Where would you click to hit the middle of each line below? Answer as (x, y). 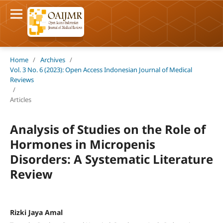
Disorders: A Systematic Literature (111, 159)
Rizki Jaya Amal (36, 212)
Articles (20, 99)
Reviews (22, 79)
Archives (53, 59)
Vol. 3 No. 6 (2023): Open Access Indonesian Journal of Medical (101, 69)
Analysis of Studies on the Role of (108, 129)
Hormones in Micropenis (82, 144)
